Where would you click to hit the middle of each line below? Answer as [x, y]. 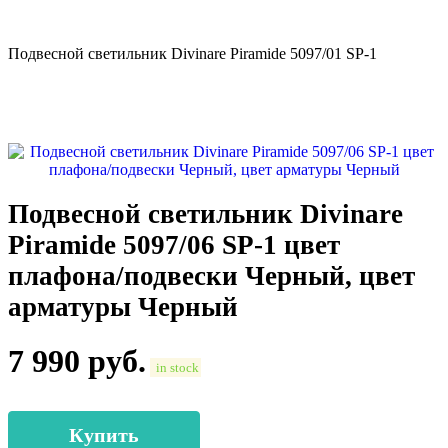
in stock [175, 367]
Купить [104, 434]
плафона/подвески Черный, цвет [211, 276]
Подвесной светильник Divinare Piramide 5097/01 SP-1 [192, 54]
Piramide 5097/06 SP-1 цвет [174, 245]
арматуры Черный [123, 307]
